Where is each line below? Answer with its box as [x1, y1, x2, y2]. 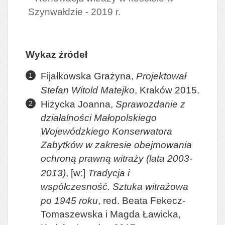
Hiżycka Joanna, [41, 98, 116, 109]
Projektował [136, 70, 186, 81]
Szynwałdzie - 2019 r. [28, 6, 121, 18]
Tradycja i [88, 167, 130, 178]
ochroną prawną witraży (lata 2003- [41, 153, 192, 164]
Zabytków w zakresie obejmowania [41, 139, 192, 151]
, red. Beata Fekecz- [98, 195, 185, 206]
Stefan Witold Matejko [41, 84, 135, 96]
